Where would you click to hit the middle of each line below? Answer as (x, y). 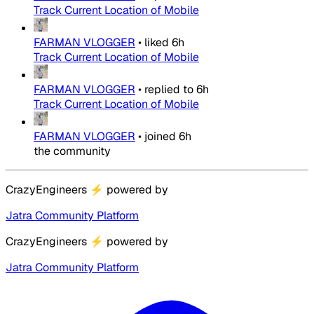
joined (160, 137)
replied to (169, 90)
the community (72, 151)
